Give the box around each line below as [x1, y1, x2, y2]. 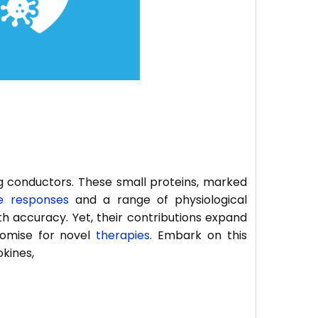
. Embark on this [150, 226, 248, 243]
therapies [96, 226, 150, 243]
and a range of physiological [68, 191, 248, 208]
